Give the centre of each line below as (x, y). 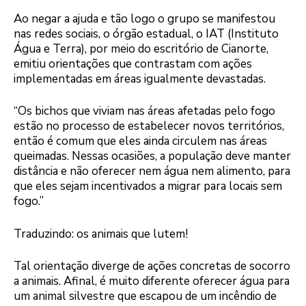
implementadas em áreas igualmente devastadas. (140, 79)
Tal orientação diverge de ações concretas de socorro (152, 266)
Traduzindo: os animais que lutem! (101, 234)
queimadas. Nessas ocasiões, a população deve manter (152, 156)
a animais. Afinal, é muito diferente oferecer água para (152, 281)
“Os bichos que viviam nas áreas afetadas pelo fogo (144, 111)
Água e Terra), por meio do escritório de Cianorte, (141, 48)
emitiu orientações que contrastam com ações (133, 64)
